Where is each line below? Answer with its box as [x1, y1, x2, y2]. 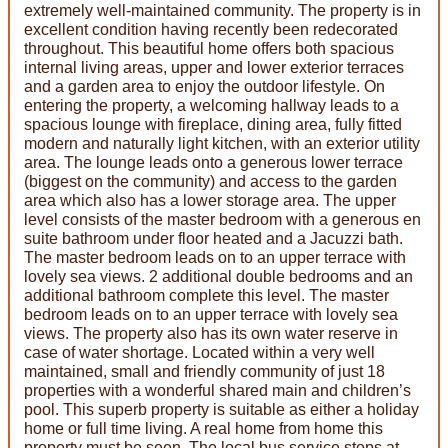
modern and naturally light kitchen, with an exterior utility [24, 134, 420, 152]
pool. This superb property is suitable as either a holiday [24, 400, 419, 418]
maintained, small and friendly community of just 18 [24, 362, 385, 380]
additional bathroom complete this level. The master [24, 286, 389, 304]
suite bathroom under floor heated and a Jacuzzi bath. [24, 229, 403, 247]
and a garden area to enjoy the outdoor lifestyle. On [24, 77, 385, 95]
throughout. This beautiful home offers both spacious [24, 39, 394, 57]
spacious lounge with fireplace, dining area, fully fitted [24, 115, 402, 133]
